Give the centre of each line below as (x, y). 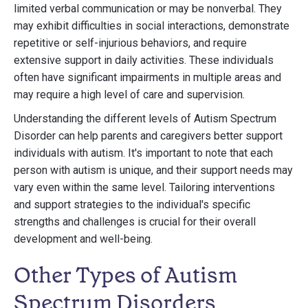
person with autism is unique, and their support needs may (153, 170)
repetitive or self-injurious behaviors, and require (130, 43)
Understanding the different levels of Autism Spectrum (145, 119)
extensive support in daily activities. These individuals (144, 60)
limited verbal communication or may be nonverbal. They (148, 9)
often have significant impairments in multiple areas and (147, 77)
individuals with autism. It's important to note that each (143, 153)
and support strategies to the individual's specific (132, 205)
